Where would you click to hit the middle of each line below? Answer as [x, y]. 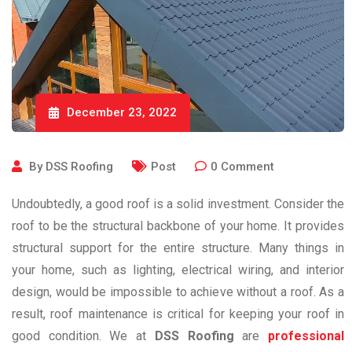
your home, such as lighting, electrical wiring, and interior [178, 270]
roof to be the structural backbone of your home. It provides [178, 226]
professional [306, 336]
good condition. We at [83, 336]
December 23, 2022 [122, 112]
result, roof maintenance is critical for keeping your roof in [178, 314]
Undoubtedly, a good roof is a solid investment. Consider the [178, 204]
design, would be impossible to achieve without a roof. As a [178, 292]
